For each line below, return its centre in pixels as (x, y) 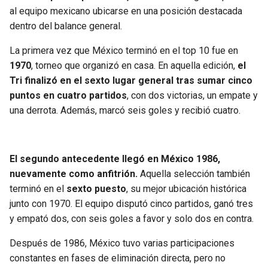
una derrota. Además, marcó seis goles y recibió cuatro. (125, 111)
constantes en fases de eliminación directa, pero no (118, 258)
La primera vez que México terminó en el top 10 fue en (124, 51)
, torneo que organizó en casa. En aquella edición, (134, 66)
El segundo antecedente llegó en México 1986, (115, 159)
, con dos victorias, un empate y (192, 96)
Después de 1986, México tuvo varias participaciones (122, 243)
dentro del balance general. (66, 26)
